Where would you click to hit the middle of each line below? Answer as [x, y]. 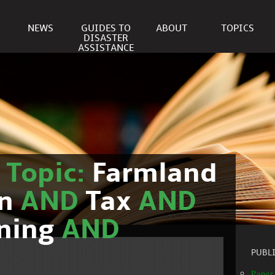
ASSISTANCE [106, 48]
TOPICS [237, 29]
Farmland [155, 174]
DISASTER [106, 38]
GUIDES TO [106, 29]
